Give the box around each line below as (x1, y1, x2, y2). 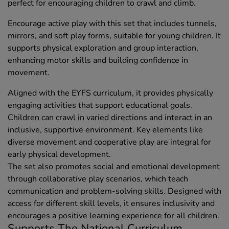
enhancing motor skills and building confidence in (8, 55, 188, 66)
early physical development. (8, 149, 111, 161)
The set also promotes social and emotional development (8, 161, 220, 173)
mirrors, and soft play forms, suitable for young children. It (8, 30, 221, 42)
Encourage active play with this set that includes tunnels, (8, 18, 217, 30)
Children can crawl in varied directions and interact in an (8, 112, 212, 124)
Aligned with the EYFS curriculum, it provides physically (8, 87, 213, 99)
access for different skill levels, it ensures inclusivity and (8, 198, 215, 210)
